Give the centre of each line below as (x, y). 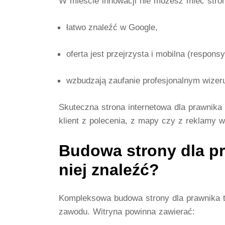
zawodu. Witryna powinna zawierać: (127, 211)
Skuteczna (80, 107)
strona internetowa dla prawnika (162, 107)
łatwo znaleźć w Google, (112, 27)
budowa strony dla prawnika (167, 198)
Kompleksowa (86, 198)
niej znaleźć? (109, 170)
